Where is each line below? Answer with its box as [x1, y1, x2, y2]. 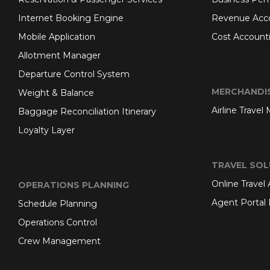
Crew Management [18, 236, 101, 246]
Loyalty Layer [18, 125, 75, 136]
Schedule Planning [18, 198, 97, 209]
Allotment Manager [18, 50, 101, 61]
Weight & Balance [18, 87, 94, 98]
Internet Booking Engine [18, 13, 124, 24]
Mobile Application [18, 31, 95, 42]
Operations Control [18, 217, 97, 228]
